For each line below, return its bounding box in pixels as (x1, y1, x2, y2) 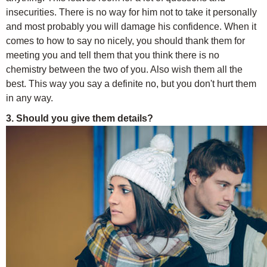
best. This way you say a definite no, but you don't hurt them (6, 79, 256, 89)
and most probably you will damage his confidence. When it (6, 21, 256, 32)
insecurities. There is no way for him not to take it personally (6, 7, 257, 17)
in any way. (6, 93, 53, 103)
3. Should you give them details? (6, 113, 153, 123)
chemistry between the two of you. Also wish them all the (6, 64, 243, 74)
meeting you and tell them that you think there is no (6, 50, 219, 60)
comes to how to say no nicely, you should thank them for (6, 36, 245, 46)
